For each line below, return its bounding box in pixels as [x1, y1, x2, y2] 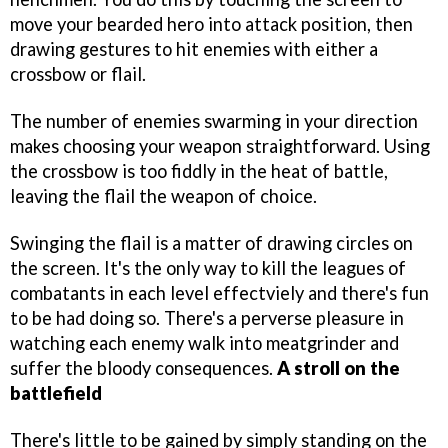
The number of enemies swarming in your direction [10, 110, 418, 133]
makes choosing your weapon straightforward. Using [10, 135, 430, 158]
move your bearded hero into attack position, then [10, 13, 413, 36]
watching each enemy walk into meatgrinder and [10, 332, 399, 354]
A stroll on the [277, 357, 400, 379]
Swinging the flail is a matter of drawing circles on [10, 232, 413, 254]
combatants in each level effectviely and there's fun [10, 282, 429, 304]
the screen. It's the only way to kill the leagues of [10, 257, 406, 279]
